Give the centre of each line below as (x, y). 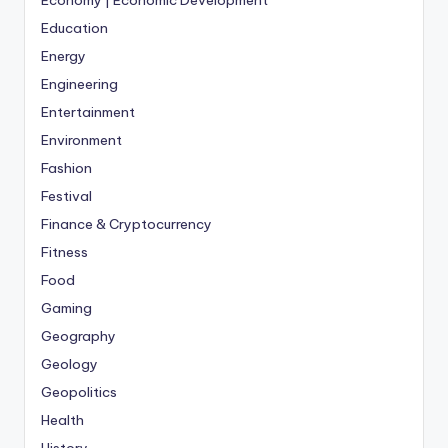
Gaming (66, 307)
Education (74, 27)
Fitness (64, 251)
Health (62, 419)
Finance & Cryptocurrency (126, 223)
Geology (69, 363)
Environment (81, 139)
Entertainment (88, 111)
